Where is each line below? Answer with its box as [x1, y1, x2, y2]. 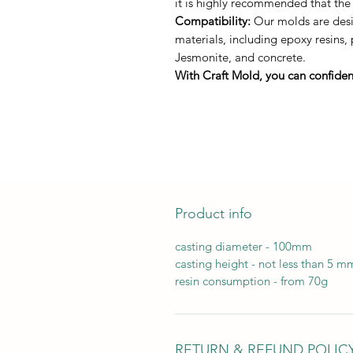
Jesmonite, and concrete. [175, 50, 306, 65]
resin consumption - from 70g [175, 273, 328, 288]
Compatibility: [175, 13, 251, 28]
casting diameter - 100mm [175, 239, 312, 254]
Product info [175, 205, 252, 222]
